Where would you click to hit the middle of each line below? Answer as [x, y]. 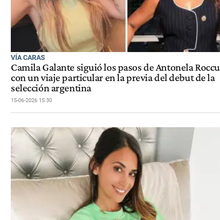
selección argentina [51, 88]
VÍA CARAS [28, 58]
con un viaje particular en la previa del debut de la [113, 78]
